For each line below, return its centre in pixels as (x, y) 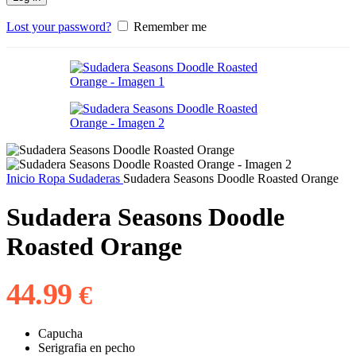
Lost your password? (59, 27)
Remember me (170, 27)
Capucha (60, 333)
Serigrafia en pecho (87, 347)
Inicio (22, 179)
